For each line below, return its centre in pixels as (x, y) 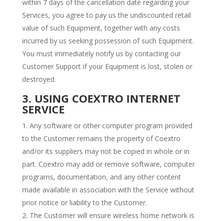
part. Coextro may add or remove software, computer (108, 164)
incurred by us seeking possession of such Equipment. (108, 41)
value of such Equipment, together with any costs (101, 28)
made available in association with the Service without (108, 190)
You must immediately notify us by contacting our (101, 54)
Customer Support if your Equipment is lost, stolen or (107, 66)
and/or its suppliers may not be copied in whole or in (106, 151)
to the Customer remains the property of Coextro (101, 138)
